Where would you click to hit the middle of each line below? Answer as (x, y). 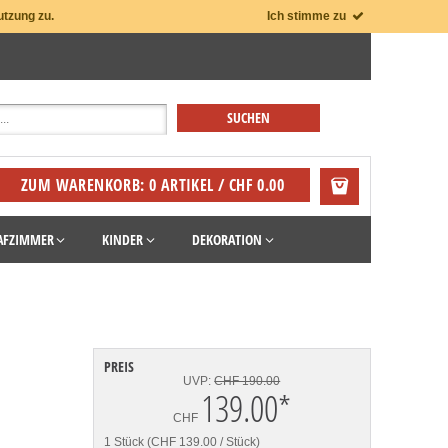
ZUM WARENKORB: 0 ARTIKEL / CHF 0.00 (152, 185)
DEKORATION (226, 240)
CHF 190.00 (247, 381)
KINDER (123, 240)
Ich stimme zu (308, 16)
